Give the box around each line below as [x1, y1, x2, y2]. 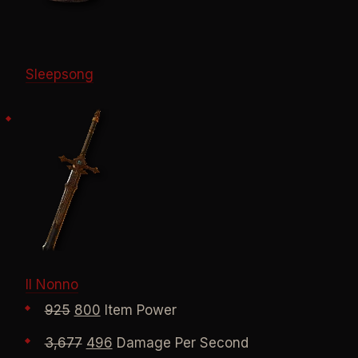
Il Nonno [25, 276, 78, 293]
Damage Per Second [112, 334, 249, 351]
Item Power [100, 302, 177, 319]
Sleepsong [25, 66, 93, 83]
